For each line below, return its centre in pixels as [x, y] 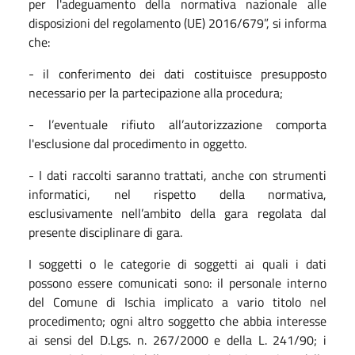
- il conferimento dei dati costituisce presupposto [177, 73]
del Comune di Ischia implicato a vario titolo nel [177, 302]
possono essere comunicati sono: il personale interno [177, 282]
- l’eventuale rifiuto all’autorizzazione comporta [177, 124]
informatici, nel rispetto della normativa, [177, 194]
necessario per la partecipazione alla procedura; [156, 92]
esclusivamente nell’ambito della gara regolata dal [177, 213]
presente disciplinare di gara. [105, 232]
